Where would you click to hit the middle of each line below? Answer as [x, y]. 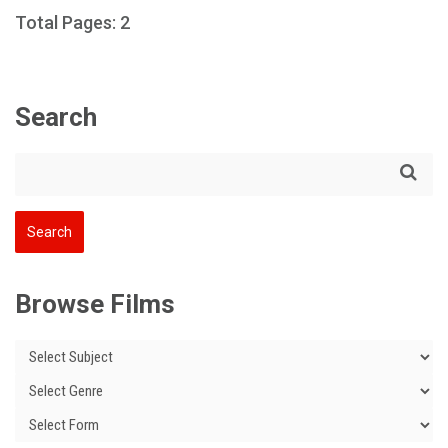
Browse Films [95, 304]
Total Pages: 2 [72, 22]
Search [56, 117]
